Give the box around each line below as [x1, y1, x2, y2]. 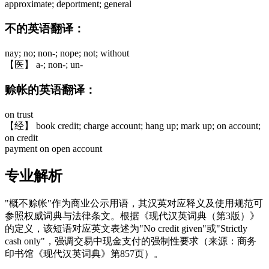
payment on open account [5, 144, 102, 154]
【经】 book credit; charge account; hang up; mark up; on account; [5, 121, 261, 131]
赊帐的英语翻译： [5, 83, 96, 97]
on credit [5, 133, 38, 144]
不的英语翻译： [5, 22, 85, 35]
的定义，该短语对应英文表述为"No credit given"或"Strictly [5, 223, 247, 234]
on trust [5, 109, 33, 120]
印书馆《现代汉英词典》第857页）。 [5, 249, 163, 259]
